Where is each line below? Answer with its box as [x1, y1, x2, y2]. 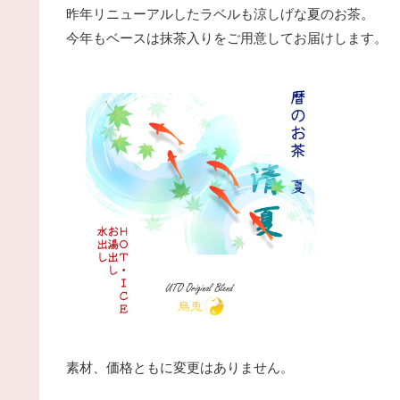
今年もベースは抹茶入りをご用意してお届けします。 [66, 30, 387, 46]
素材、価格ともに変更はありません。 [66, 360, 294, 376]
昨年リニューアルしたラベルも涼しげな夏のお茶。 [66, 6, 374, 22]
